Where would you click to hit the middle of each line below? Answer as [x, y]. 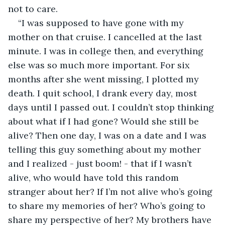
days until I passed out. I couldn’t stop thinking [112, 107]
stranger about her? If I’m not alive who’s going [111, 191]
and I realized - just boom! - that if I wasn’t [101, 163]
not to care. [34, 9]
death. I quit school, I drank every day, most [104, 93]
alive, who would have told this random [95, 177]
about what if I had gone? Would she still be [105, 121]
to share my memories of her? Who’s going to [108, 205]
